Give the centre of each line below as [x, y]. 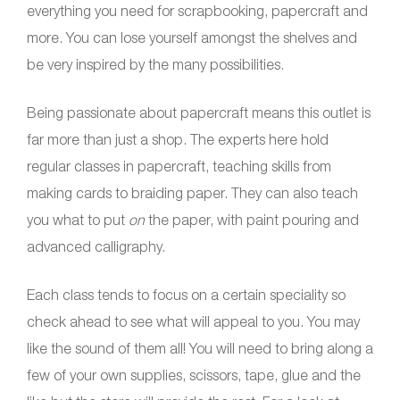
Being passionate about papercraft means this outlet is [199, 112]
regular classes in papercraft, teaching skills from [179, 166]
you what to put [78, 219]
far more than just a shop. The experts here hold [178, 139]
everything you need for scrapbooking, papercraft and [197, 10]
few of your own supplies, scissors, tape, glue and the [194, 375]
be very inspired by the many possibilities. [155, 64]
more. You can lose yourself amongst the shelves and [192, 37]
